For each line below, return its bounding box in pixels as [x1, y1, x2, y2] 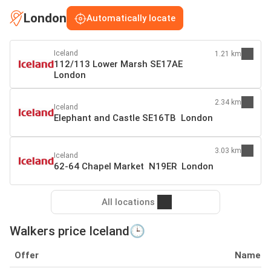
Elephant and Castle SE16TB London [54, 113, 213, 124]
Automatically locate [87, 13, 175, 24]
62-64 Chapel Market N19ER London [54, 161, 214, 172]
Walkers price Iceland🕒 [10, 224, 145, 239]
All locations [102, 197, 155, 208]
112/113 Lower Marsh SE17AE [54, 59, 183, 70]
